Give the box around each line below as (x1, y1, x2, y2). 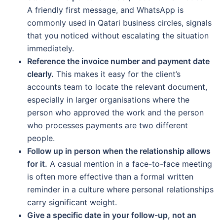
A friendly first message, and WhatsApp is (27, 4, 184, 15)
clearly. (27, 69, 54, 79)
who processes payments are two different (27, 120, 188, 130)
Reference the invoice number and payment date (27, 56, 210, 66)
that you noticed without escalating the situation (27, 30, 209, 40)
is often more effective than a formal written (27, 171, 193, 182)
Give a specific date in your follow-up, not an (27, 210, 196, 220)
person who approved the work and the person (27, 107, 204, 117)
